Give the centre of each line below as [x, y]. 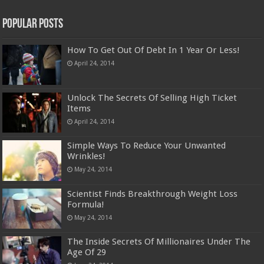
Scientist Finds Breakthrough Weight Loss [153, 194]
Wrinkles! [87, 156]
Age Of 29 [87, 252]
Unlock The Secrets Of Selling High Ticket [152, 98]
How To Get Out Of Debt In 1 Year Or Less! [154, 50]
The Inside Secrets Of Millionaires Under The [159, 241]
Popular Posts [33, 25]
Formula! [86, 204]
